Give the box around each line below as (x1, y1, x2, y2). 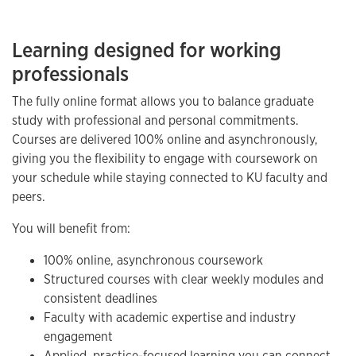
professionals (12, 60, 129, 87)
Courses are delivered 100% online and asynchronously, (12, 130, 318, 148)
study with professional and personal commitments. (12, 111, 299, 129)
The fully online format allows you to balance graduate (12, 92, 314, 110)
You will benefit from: (12, 219, 130, 237)
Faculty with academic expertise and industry (44, 308, 296, 326)
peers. (12, 188, 45, 205)
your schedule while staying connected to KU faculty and (12, 168, 327, 186)
